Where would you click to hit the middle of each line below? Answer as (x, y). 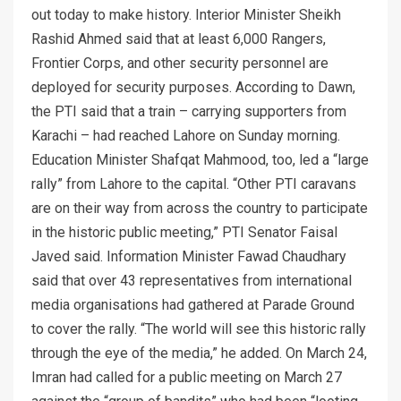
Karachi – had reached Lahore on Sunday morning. (186, 135)
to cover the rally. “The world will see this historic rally (199, 328)
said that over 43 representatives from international (192, 280)
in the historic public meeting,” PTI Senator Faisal (184, 232)
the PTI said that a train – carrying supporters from (189, 111)
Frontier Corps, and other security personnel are (180, 63)
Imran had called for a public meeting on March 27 (187, 377)
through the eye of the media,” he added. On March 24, (199, 353)
